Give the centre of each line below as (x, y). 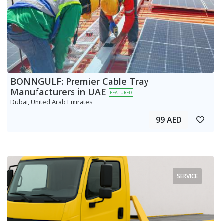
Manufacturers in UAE (59, 92)
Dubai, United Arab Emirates (52, 101)
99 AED (169, 120)
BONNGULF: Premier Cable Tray (80, 81)
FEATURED (121, 92)
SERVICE (187, 176)
